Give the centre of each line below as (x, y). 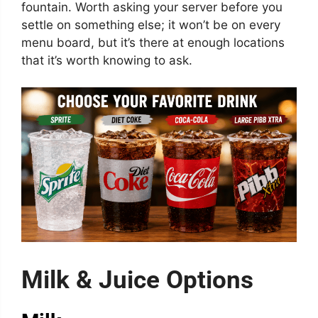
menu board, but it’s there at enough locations (153, 42)
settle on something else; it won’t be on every (151, 24)
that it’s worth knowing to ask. (107, 60)
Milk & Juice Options (137, 280)
